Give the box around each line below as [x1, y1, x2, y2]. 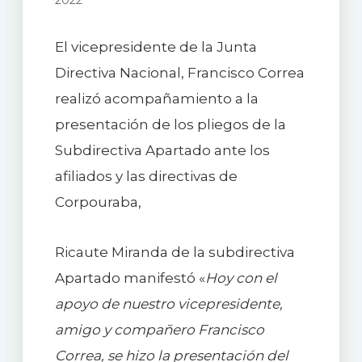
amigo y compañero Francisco [54, 322, 264, 339]
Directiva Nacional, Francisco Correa [54, 65, 305, 82]
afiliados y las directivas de [54, 168, 238, 185]
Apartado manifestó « [54, 270, 205, 287]
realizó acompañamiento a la [54, 90, 259, 107]
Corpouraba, [54, 194, 141, 211]
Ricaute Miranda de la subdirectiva [54, 244, 295, 261]
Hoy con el [204, 270, 277, 287]
